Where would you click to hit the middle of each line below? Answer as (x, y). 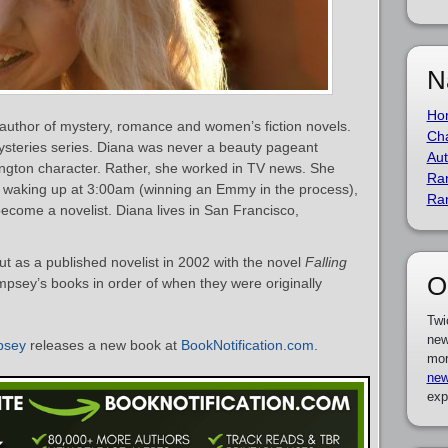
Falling (326, 262)
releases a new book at (103, 345)
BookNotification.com (247, 345)
